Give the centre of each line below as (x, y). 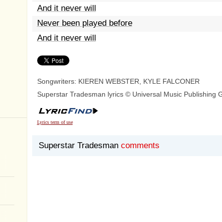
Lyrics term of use (55, 122)
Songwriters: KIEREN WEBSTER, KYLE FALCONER (118, 81)
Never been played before (84, 23)
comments (140, 145)
